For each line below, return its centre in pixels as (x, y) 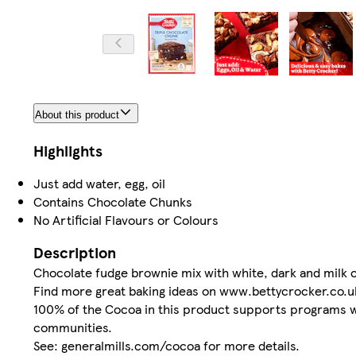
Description (75, 253)
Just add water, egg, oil (99, 184)
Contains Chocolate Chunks (113, 202)
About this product (77, 115)
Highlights (68, 151)
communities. (73, 327)
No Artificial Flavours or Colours (126, 220)
